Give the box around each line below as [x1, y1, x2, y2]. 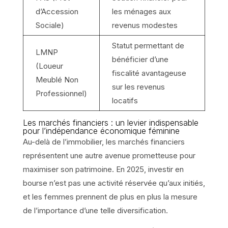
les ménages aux [111, 6, 171, 16]
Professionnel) [35, 88, 87, 98]
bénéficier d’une [111, 54, 168, 64]
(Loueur [35, 61, 63, 71]
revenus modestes [111, 20, 178, 30]
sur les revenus [111, 81, 165, 92]
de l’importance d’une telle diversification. [22, 205, 168, 215]
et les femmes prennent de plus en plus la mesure [22, 191, 197, 202]
